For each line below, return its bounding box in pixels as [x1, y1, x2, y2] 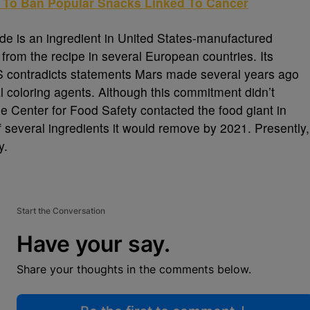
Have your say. [17, 230, 170, 257]
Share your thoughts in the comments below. [17, 262, 251, 276]
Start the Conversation [17, 205, 105, 216]
